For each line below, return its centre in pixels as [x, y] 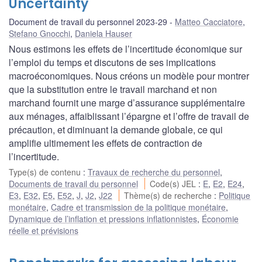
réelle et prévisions [44, 230]
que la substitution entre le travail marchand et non [113, 89]
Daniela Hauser [104, 33]
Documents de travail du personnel [73, 183]
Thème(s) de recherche [169, 195]
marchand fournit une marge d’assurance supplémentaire [127, 102]
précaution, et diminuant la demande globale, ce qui [116, 129]
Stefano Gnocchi [39, 33]
